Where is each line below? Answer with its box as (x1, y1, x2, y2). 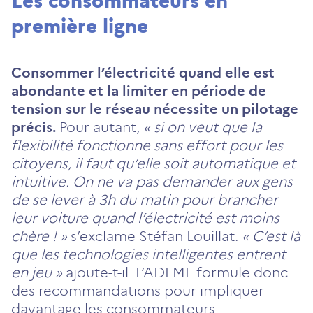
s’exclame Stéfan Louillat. (67, 227, 242, 245)
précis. (11, 118, 56, 136)
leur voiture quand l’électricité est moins (11, 209, 279, 226)
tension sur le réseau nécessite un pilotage (11, 100, 298, 117)
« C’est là (242, 227, 300, 245)
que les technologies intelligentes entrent (11, 245, 286, 263)
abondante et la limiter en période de (11, 82, 266, 99)
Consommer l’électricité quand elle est (11, 64, 275, 81)
